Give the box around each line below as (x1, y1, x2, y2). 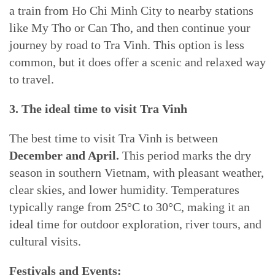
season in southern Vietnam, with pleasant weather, (9, 166, 264, 179)
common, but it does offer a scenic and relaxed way (9, 55, 266, 69)
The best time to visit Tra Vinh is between (9, 131, 218, 145)
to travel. (9, 72, 54, 86)
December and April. (9, 149, 119, 162)
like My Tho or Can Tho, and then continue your (9, 21, 250, 34)
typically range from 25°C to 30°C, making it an (9, 200, 250, 214)
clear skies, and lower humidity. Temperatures (9, 183, 239, 196)
